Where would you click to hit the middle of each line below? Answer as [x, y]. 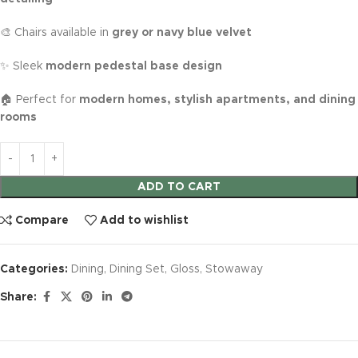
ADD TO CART [179, 187]
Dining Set [137, 269]
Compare [42, 221]
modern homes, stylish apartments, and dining [217, 99]
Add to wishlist [145, 221]
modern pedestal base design [134, 66]
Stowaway [234, 269]
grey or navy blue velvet [182, 32]
